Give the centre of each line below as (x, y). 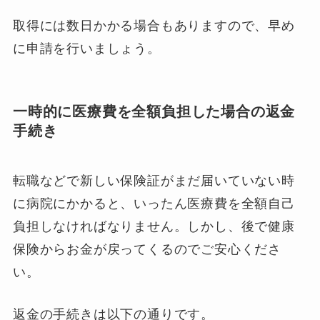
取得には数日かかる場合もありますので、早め (154, 26)
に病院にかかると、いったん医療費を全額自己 (154, 203)
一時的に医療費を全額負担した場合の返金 (154, 112)
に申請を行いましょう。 (86, 49)
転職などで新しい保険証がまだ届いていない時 (154, 180)
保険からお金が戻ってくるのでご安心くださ (147, 249)
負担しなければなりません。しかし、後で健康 (154, 226)
